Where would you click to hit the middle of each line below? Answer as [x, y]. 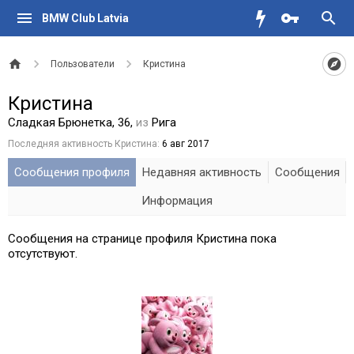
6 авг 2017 [186, 144]
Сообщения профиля [72, 172]
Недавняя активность [202, 172]
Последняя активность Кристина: [84, 144]
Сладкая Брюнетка [60, 122]
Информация [177, 201]
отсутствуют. [43, 254]
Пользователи [83, 64]
